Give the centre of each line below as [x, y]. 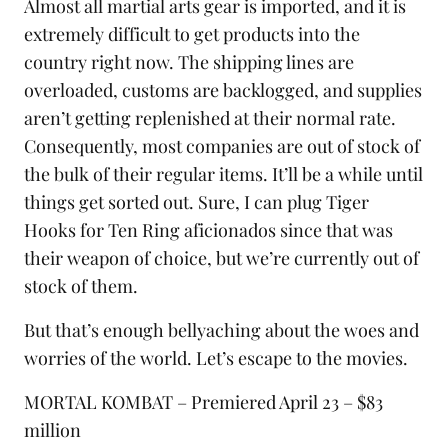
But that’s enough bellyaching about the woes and [221, 330]
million [52, 430]
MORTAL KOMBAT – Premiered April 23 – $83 [203, 402]
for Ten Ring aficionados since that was [234, 230]
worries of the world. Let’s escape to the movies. [216, 358]
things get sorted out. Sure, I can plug [175, 202]
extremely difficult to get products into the [192, 34]
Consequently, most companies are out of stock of [222, 146]
